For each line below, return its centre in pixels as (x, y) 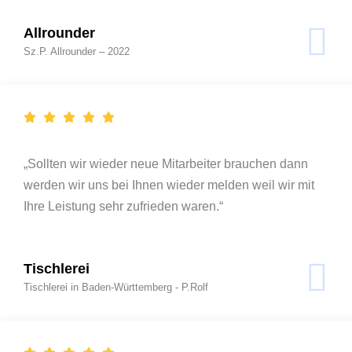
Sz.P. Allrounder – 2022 (77, 51)
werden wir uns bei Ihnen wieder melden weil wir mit (169, 185)
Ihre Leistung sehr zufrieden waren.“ (123, 206)
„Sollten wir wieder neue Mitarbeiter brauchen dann (166, 163)
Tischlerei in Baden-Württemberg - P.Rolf (116, 287)
